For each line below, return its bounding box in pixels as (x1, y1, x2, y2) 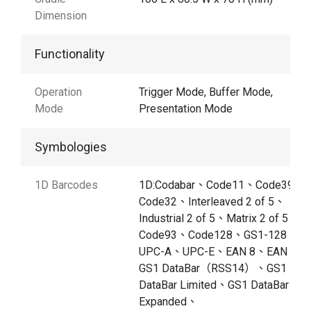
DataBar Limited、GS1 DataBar (139, 278, 289, 292)
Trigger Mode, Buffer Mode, (139, 85, 273, 99)
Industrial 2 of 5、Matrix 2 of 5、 (139, 212, 299, 226)
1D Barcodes (35, 178, 98, 192)
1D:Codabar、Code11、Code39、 (139, 178, 305, 192)
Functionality (35, 47, 105, 62)
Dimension (35, 9, 87, 23)
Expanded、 (139, 295, 198, 309)
